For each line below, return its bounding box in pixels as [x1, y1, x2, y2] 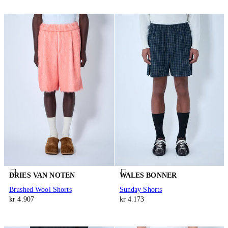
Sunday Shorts [119, 186, 162, 194]
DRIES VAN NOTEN [9, 172, 75, 180]
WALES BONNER [119, 172, 177, 180]
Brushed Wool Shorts [9, 186, 72, 194]
